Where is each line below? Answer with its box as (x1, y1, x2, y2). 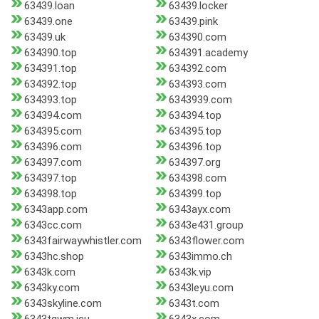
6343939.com (168, 93, 232, 107)
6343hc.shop (24, 250, 84, 263)
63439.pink (168, 15, 218, 28)
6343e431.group (168, 219, 244, 232)
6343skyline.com (24, 297, 102, 310)
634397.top (24, 172, 77, 185)
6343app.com (24, 203, 88, 216)
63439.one (24, 15, 73, 28)
